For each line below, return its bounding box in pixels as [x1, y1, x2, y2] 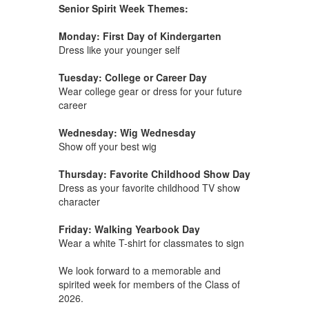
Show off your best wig [58, 139, 157, 154]
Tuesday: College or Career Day [58, 70, 207, 85]
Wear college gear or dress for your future [58, 84, 242, 99]
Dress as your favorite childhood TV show [58, 181, 240, 195]
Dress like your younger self [58, 43, 180, 57]
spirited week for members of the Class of [58, 277, 240, 292]
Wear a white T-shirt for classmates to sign [58, 236, 244, 250]
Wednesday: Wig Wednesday [58, 126, 196, 140]
